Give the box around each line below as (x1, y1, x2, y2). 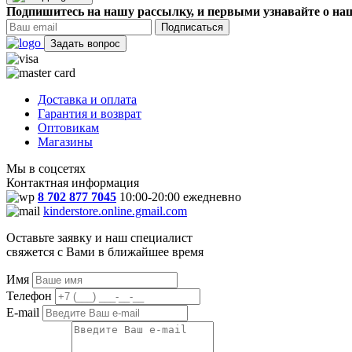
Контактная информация (6, 175, 139, 189)
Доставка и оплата (38, 92, 137, 106)
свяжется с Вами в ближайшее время (6, 244, 203, 258)
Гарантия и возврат (38, 106, 141, 120)
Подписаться (161, 20, 223, 33)
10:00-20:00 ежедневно (116, 189, 241, 203)
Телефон (6, 288, 52, 302)
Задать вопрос (50, 37, 120, 49)
